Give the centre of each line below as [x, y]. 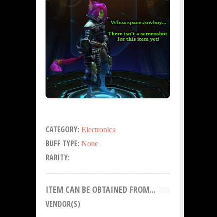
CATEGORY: [63, 129]
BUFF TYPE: [63, 143]
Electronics [98, 129]
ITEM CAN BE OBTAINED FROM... [101, 189]
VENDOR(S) [63, 204]
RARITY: [58, 157]
